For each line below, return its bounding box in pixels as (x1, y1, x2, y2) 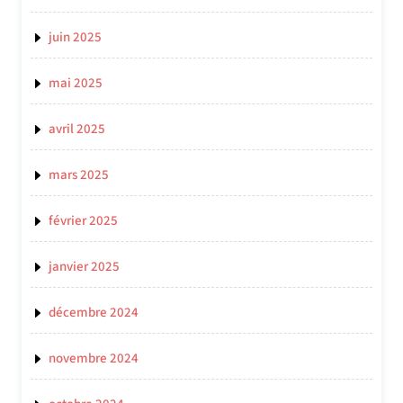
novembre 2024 (49, 349, 139, 369)
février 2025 (49, 211, 118, 231)
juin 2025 (49, 28, 102, 48)
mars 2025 (49, 166, 109, 185)
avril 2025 (49, 120, 105, 139)
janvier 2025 (49, 257, 120, 277)
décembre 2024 (49, 303, 139, 323)
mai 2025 (49, 74, 103, 94)
